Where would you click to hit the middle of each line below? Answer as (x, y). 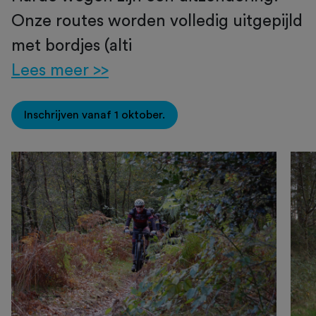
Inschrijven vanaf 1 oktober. (95, 115)
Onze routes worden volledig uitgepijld (157, 21)
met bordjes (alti (72, 46)
